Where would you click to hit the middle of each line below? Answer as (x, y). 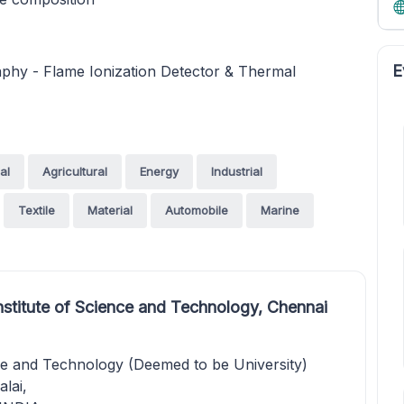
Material (110, 210)
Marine (280, 210)
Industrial (237, 171)
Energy (159, 171)
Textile (37, 210)
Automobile (197, 210)
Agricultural (75, 171)
